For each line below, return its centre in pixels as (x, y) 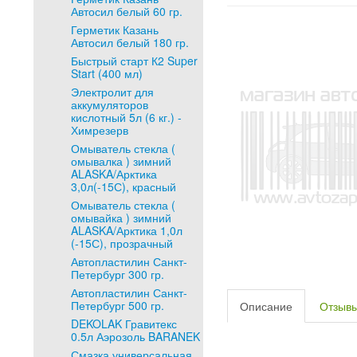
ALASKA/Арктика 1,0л (127, 230)
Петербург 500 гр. (118, 305)
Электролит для (112, 92)
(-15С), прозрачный (122, 243)
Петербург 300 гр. (118, 274)
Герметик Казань (115, 29)
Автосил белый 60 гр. (127, 11)
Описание (266, 306)
